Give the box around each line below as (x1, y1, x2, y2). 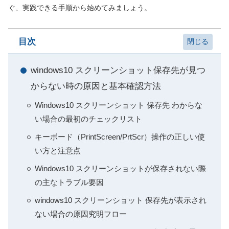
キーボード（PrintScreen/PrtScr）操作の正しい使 (35, 132, 205, 141)
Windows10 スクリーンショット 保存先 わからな (35, 101, 202, 109)
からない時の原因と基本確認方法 (31, 81, 161, 91)
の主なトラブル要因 (35, 178, 104, 187)
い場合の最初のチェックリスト (35, 114, 142, 123)
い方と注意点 (35, 146, 81, 155)
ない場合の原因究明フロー (35, 210, 127, 218)
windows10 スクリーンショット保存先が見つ (31, 65, 205, 75)
